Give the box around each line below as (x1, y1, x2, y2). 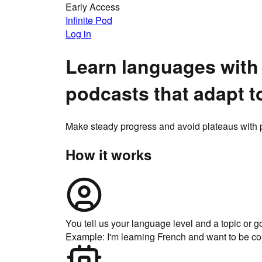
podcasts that (65, 81, 194, 106)
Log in (65, 27, 91, 40)
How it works (65, 144, 151, 164)
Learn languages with (65, 54, 258, 80)
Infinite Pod (65, 14, 112, 27)
